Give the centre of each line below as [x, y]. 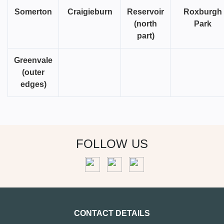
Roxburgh [202, 12]
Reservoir [145, 12]
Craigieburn [90, 12]
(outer [33, 72]
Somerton [33, 12]
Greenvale [33, 60]
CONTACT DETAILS [112, 213]
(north [145, 24]
